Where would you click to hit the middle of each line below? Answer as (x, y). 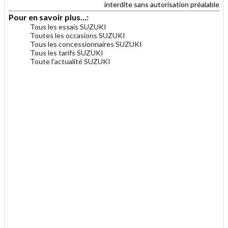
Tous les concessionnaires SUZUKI (86, 44)
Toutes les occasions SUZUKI (78, 36)
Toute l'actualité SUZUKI (70, 62)
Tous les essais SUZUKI (68, 27)
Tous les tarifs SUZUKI (67, 53)
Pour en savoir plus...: (49, 17)
